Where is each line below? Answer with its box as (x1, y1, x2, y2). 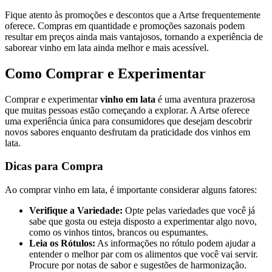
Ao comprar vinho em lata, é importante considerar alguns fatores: (5, 185, 257, 195)
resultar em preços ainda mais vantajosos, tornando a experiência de (5, 31, 263, 42)
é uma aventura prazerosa (155, 93, 255, 104)
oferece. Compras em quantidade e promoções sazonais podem (5, 20, 245, 31)
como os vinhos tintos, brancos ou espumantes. (29, 227, 208, 238)
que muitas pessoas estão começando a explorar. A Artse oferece (5, 104, 250, 115)
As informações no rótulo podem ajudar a (95, 238, 256, 249)
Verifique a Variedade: (29, 205, 123, 216)
